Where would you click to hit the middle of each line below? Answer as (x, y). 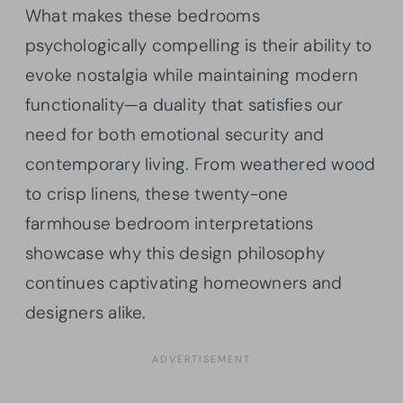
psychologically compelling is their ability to (199, 45)
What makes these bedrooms (143, 15)
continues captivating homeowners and (184, 282)
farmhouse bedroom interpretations (170, 223)
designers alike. (86, 312)
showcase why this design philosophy (175, 253)
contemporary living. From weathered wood (201, 164)
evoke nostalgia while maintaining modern (192, 75)
